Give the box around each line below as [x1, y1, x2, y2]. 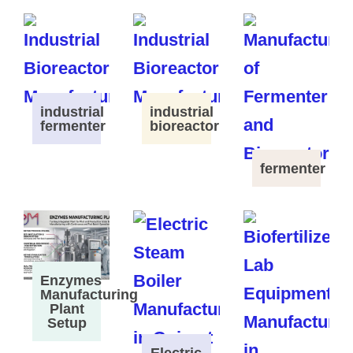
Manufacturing [39, 286, 138, 303]
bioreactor [150, 118, 220, 135]
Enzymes [39, 272, 102, 288]
